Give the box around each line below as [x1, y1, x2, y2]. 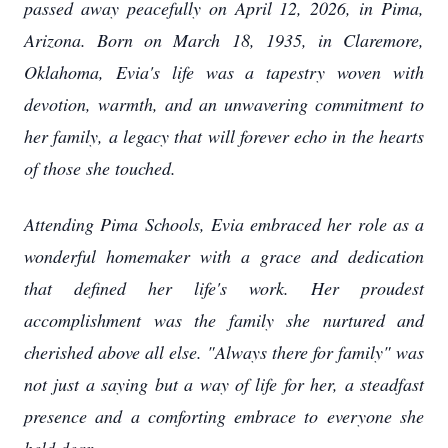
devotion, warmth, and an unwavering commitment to [24, 92, 424, 116]
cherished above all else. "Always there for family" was [24, 340, 424, 364]
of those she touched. [24, 156, 176, 180]
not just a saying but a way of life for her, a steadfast [24, 372, 424, 396]
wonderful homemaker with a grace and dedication [24, 244, 424, 268]
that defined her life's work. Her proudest [24, 276, 424, 300]
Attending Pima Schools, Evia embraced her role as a [24, 212, 424, 236]
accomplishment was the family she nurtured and [24, 308, 424, 332]
